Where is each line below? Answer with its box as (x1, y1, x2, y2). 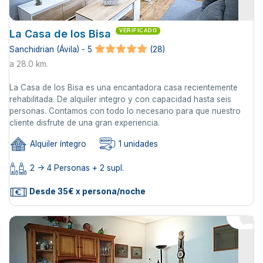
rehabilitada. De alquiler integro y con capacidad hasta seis (9, 95, 231, 104)
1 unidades (116, 139, 158, 149)
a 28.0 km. (9, 59, 48, 69)
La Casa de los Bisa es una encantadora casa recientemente (9, 83, 238, 93)
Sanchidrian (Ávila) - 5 (9, 45, 92, 55)
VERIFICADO (119, 28, 157, 34)
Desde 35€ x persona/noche (28, 187, 146, 197)
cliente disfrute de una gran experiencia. (9, 118, 160, 128)
